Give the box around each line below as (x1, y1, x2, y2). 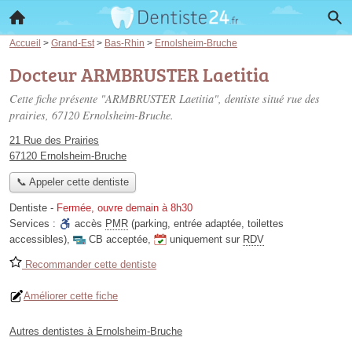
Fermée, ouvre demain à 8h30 (57, 202, 192, 214)
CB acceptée (89, 233, 148, 246)
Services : (9, 218, 59, 230)
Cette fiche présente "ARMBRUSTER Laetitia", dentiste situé (9, 91, 287, 106)
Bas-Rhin (104, 38, 145, 48)
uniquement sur (170, 233, 243, 246)
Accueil (9, 38, 41, 48)
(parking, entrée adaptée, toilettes (128, 218, 284, 230)
